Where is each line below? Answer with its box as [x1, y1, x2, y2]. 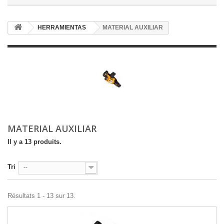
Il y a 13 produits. [7, 138, 61, 145]
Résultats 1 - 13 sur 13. [7, 192, 75, 199]
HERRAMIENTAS [37, 24, 86, 31]
